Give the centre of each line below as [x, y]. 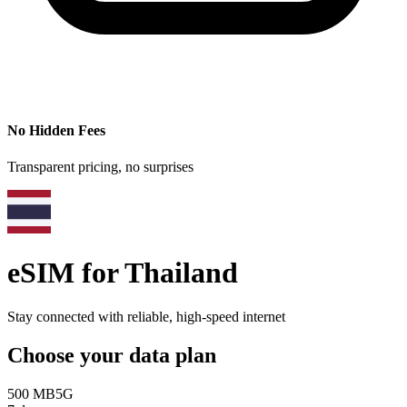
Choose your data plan [112, 356]
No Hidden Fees [56, 131]
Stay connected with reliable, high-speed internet [146, 317]
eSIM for [66, 273]
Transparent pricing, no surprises [100, 166]
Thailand [181, 273]
